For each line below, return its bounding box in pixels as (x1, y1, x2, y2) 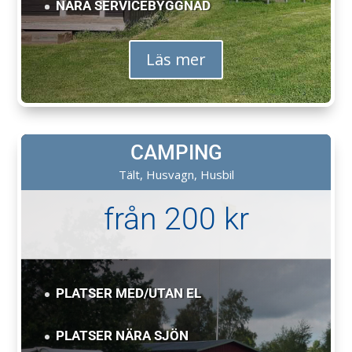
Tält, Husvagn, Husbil (118, 166, 234, 182)
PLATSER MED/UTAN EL (56, 284, 202, 301)
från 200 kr (103, 200, 249, 237)
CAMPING (130, 140, 222, 164)
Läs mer (146, 48, 206, 70)
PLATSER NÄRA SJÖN (56, 327, 189, 343)
